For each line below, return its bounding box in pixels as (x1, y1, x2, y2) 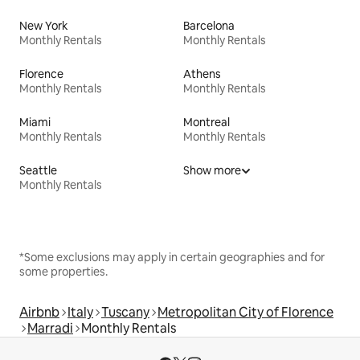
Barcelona (183, 18, 235, 33)
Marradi (27, 319, 73, 337)
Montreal (183, 114, 230, 129)
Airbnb (19, 303, 59, 321)
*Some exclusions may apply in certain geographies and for (19, 249, 325, 264)
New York (19, 18, 68, 33)
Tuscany (101, 303, 149, 321)
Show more (183, 162, 241, 178)
